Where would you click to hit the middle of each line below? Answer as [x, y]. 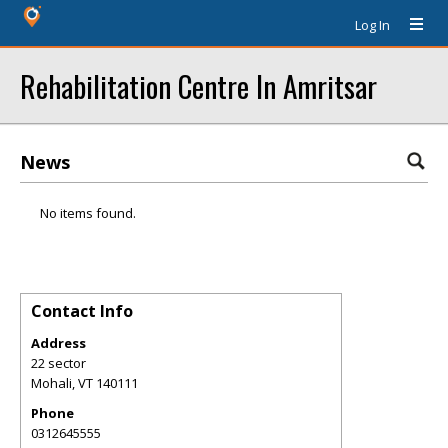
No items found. [88, 213]
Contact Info [82, 311]
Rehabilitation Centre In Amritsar [198, 85]
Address [58, 343]
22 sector [58, 363]
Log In [372, 25]
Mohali [51, 383]
